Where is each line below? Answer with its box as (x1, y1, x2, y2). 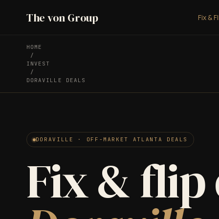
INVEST (26, 60, 50, 67)
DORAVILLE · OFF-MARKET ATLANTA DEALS (35, 136, 188, 143)
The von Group (26, 10, 98, 25)
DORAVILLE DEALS (26, 77, 86, 84)
